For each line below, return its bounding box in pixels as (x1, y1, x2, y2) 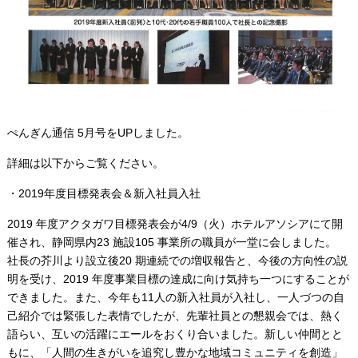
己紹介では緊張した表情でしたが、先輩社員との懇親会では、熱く (6, 309, 343, 323)
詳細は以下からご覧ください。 (6, 157, 164, 170)
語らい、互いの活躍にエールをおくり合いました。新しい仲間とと (6, 328, 343, 341)
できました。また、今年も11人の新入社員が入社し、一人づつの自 (6, 291, 344, 304)
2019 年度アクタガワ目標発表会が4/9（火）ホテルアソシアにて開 (6, 217, 343, 231)
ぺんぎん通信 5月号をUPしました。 (6, 126, 189, 140)
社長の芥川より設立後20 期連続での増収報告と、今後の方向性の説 (6, 254, 348, 268)
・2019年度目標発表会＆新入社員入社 (6, 187, 201, 201)
